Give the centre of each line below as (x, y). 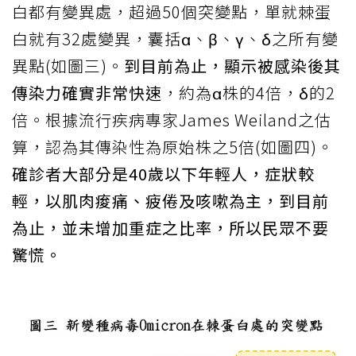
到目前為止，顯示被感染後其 (232, 66)
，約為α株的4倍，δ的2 (249, 93)
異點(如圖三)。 (68, 66)
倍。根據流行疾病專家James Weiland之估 (172, 120)
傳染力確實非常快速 (87, 93)
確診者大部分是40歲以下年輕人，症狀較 (163, 174)
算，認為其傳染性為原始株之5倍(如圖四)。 (173, 147)
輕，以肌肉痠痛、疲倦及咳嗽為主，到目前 (170, 201)
